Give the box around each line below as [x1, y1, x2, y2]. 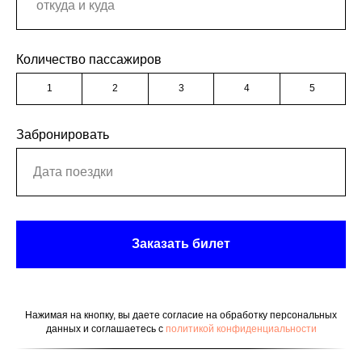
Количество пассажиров [16, 52, 162, 66]
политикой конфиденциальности [165, 323, 317, 335]
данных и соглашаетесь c [45, 323, 166, 335]
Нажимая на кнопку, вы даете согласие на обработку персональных [25, 309, 337, 322]
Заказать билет [132, 237, 230, 251]
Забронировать [16, 127, 109, 141]
